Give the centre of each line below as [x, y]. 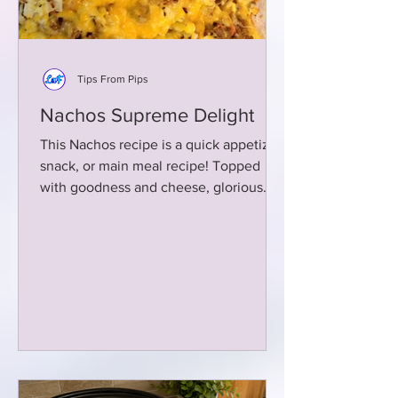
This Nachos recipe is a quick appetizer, [163, 144]
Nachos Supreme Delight [147, 115]
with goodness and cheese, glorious [151, 187]
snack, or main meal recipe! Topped [150, 166]
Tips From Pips [113, 79]
